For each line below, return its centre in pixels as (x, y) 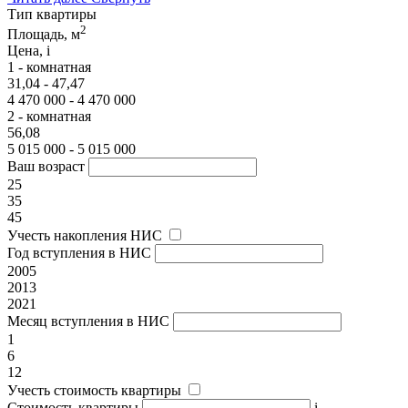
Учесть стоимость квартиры (94, 391)
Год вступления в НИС (79, 253)
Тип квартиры (52, 14)
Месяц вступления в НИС (88, 321)
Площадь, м (44, 35)
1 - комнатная (49, 67)
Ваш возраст (46, 167)
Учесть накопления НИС (85, 236)
